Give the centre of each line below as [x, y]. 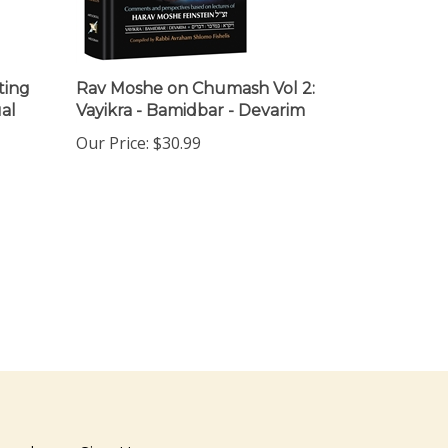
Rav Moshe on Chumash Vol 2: [195, 71]
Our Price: [112, 126]
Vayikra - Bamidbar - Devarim [190, 93]
